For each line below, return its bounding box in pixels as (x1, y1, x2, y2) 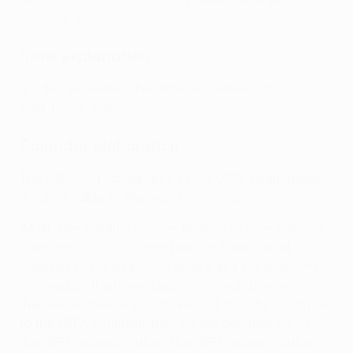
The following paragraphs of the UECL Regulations (19, 171, 321, 186)
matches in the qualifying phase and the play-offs (19, 259, 320, 274)
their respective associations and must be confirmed (19, 297, 334, 312)
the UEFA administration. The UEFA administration (19, 335, 314, 350)
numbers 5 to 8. (19, 10, 110, 25)
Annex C (89, 240, 137, 255)
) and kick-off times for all (137, 240, 291, 255)
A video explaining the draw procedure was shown (19, 81, 319, 96)
